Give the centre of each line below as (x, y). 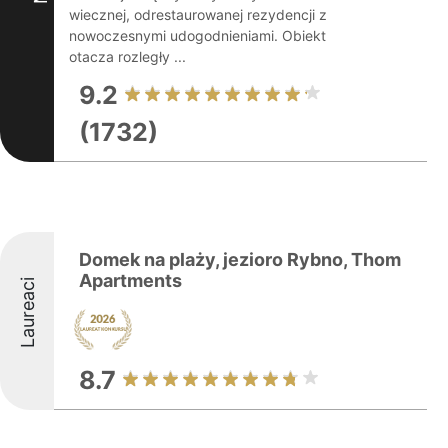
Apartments (130, 280)
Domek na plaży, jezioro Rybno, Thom (240, 259)
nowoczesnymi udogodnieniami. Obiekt (197, 35)
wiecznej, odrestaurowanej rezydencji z (198, 14)
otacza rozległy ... (127, 56)
